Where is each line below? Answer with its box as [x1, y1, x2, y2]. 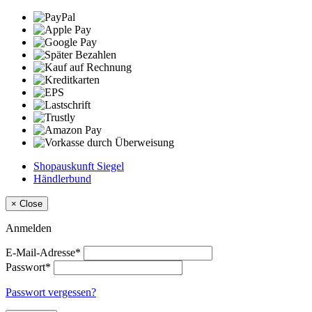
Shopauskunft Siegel [33, 159, 124, 172]
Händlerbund [33, 172, 91, 185]
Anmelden [6, 221, 52, 234]
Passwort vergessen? [6, 286, 96, 298]
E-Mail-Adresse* [6, 246, 81, 258]
